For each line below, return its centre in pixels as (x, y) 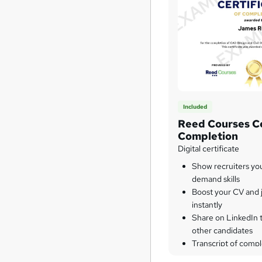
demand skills (216, 179)
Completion (208, 136)
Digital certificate (209, 149)
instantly (207, 205)
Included (195, 106)
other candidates (223, 231)
